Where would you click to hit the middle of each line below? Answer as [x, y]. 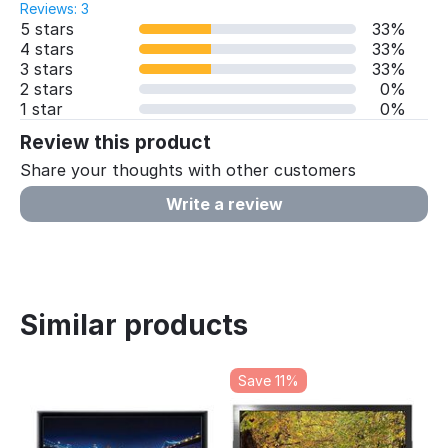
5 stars [47, 29]
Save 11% [268, 380]
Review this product [115, 142]
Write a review [224, 204]
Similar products [134, 325]
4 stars [47, 49]
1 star [41, 109]
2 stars [46, 89]
